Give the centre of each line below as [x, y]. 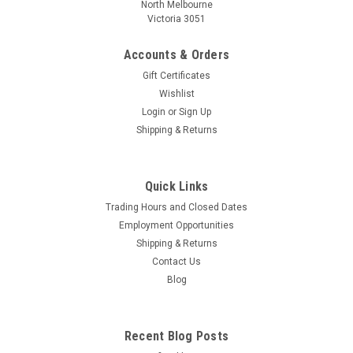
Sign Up [195, 111]
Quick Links [176, 186]
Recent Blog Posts [176, 336]
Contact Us [176, 261]
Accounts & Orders [176, 54]
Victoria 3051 [176, 19]
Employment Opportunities [176, 225]
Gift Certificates [176, 75]
